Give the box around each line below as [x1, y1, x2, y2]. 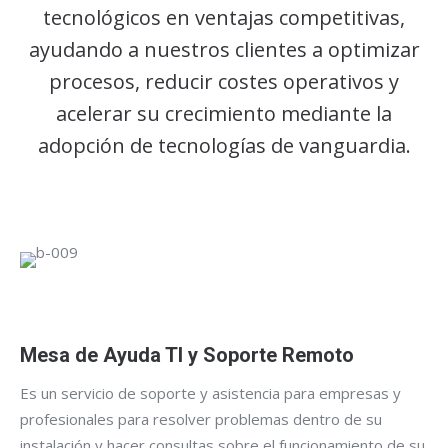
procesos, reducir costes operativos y [49, 67, 399, 95]
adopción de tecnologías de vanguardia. [37, 131, 411, 159]
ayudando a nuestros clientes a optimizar [28, 35, 420, 63]
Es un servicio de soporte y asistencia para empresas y [20, 382, 401, 403]
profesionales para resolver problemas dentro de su [20, 408, 382, 429]
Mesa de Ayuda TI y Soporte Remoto [20, 342, 354, 367]
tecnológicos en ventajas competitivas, [43, 3, 405, 31]
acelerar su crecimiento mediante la [56, 99, 392, 127]
